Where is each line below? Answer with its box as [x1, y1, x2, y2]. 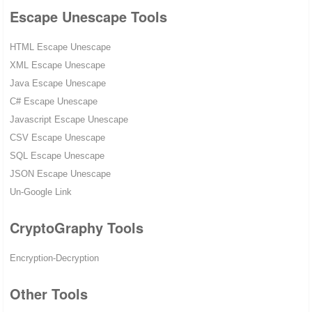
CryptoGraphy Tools [9, 217, 143, 238]
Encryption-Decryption [9, 253, 99, 264]
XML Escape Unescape [9, 60, 105, 71]
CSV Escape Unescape [9, 132, 105, 143]
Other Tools [9, 283, 88, 304]
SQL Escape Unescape [9, 150, 104, 162]
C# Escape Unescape [9, 96, 97, 107]
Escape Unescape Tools [9, 6, 167, 27]
